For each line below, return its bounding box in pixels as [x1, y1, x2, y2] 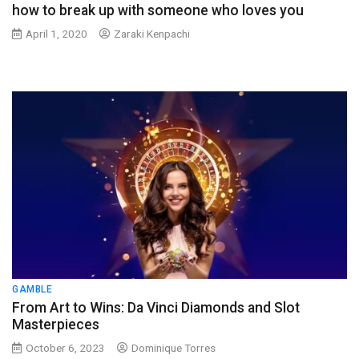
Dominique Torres [131, 341, 216, 354]
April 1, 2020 [26, 27, 87, 40]
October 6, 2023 [26, 341, 105, 354]
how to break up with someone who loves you [12, 2, 304, 18]
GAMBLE [12, 284, 52, 295]
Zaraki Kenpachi [114, 27, 190, 40]
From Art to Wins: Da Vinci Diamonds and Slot [12, 300, 300, 316]
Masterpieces [12, 317, 99, 333]
